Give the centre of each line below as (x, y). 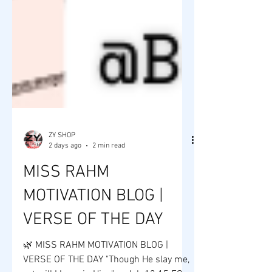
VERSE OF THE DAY (93, 247)
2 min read (109, 173)
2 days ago (65, 173)
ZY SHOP (62, 163)
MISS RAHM (66, 200)
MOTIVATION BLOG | (93, 224)
